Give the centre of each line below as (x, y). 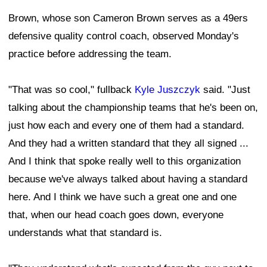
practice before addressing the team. (90, 54)
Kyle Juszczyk (167, 90)
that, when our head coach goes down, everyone (116, 215)
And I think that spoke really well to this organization (125, 162)
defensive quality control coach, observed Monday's (124, 36)
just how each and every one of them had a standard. (126, 126)
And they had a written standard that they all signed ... (128, 144)
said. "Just (225, 90)
